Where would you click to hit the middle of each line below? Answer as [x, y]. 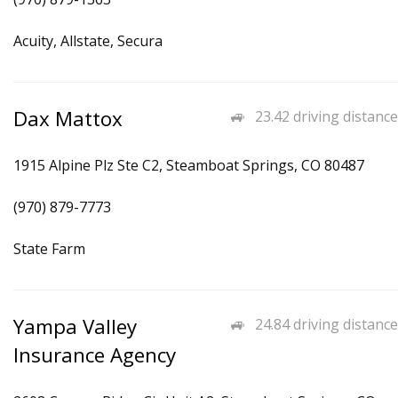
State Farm [49, 249]
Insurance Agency [95, 355]
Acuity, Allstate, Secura [88, 41]
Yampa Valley [75, 326]
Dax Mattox [68, 119]
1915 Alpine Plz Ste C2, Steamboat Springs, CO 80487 [189, 165]
